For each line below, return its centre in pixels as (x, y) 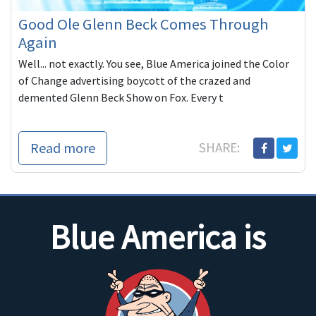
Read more (63, 148)
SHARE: (221, 148)
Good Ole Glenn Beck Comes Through (144, 24)
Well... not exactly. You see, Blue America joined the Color (154, 64)
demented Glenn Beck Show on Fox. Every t (121, 98)
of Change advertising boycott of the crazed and (134, 81)
